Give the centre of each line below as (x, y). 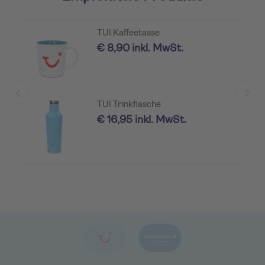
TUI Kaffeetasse (128, 33)
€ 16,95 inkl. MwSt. (142, 120)
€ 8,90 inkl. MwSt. (140, 49)
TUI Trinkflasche (129, 105)
